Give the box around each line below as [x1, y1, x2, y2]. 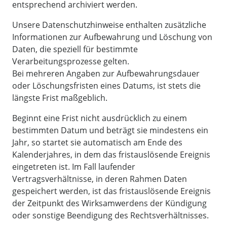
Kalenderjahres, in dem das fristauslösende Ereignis [12, 148, 210, 160]
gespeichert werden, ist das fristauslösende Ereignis [12, 185, 211, 197]
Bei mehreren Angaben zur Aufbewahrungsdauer [12, 67, 200, 79]
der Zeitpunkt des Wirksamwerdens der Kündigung [12, 197, 207, 209]
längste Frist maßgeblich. [12, 92, 107, 103]
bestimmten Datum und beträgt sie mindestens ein [12, 124, 208, 136]
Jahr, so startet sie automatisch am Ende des [12, 136, 182, 148]
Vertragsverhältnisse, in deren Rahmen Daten [12, 173, 187, 184]
